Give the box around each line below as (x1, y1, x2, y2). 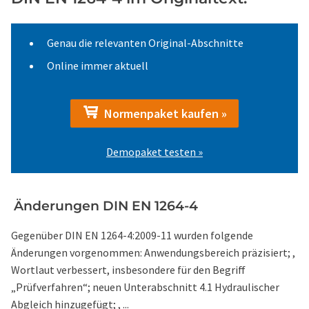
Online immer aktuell (47, 59, 148, 72)
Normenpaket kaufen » (99, 106, 227, 121)
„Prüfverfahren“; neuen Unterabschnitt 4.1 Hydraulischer (11, 280, 279, 294)
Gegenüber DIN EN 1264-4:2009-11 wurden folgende (11, 228, 253, 242)
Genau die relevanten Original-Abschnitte (47, 36, 243, 50)
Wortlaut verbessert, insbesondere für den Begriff (11, 263, 246, 277)
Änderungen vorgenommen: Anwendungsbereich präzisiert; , (11, 246, 295, 259)
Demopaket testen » (106, 145, 203, 159)
